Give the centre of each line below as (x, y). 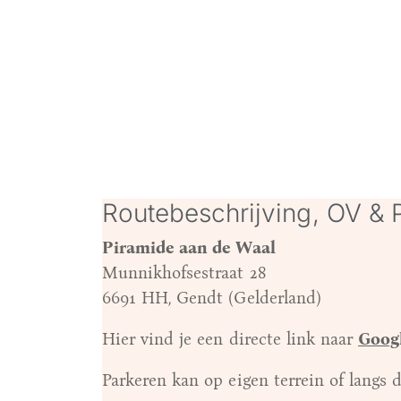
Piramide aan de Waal (189, 247)
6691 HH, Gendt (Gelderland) (212, 297)
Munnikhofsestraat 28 (184, 272)
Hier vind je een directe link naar (230, 338)
